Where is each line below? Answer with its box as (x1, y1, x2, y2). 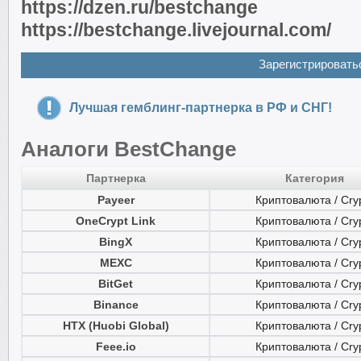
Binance (93, 298, 139, 311)
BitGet (98, 277, 133, 290)
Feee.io (95, 340, 136, 353)
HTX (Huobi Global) (62, 319, 169, 332)
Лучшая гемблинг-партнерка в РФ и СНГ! (69, 101, 332, 114)
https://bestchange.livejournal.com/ (21, 19, 331, 40)
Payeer (97, 193, 135, 206)
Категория (285, 172, 344, 185)
